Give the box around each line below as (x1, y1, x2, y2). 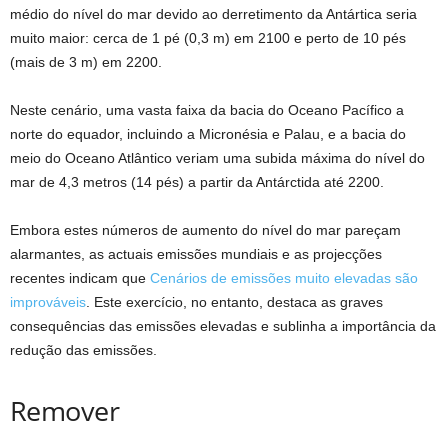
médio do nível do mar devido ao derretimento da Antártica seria (10, 6, 417, 22)
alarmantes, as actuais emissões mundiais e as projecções (10, 246, 382, 262)
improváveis (10, 294, 86, 310)
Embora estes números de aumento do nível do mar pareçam (10, 222, 401, 238)
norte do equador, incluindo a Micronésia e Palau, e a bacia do (10, 126, 406, 142)
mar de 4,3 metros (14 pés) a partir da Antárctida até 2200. (10, 174, 384, 190)
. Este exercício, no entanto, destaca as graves (86, 294, 383, 310)
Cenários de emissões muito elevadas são (150, 270, 418, 286)
